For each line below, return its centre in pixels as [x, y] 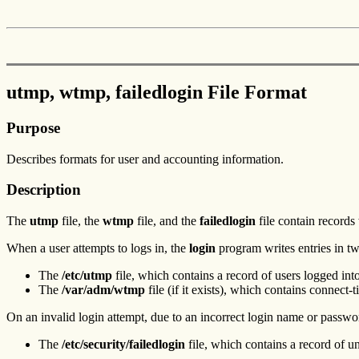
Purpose [33, 127]
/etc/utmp [87, 275]
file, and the [167, 220]
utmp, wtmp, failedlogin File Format [157, 92]
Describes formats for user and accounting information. [145, 159]
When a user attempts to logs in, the [98, 248]
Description [44, 190]
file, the [81, 220]
